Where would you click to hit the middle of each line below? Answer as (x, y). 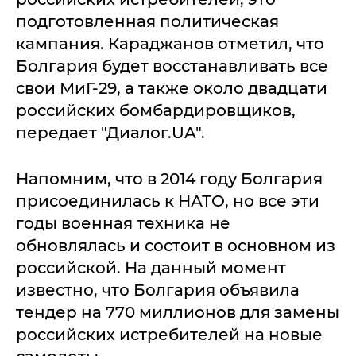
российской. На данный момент (151, 267)
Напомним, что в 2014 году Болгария (169, 178)
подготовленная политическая (147, 21)
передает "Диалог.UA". (110, 132)
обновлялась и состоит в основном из (176, 245)
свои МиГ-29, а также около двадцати (172, 88)
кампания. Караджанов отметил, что (170, 43)
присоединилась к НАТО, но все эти (168, 201)
